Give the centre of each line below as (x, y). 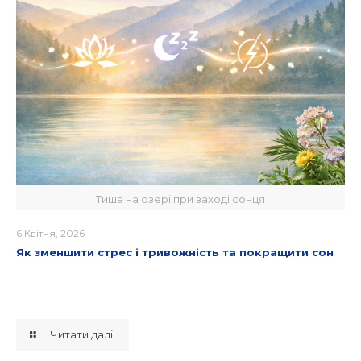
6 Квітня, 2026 (50, 234)
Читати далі (82, 335)
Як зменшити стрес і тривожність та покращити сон (175, 253)
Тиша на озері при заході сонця (180, 199)
